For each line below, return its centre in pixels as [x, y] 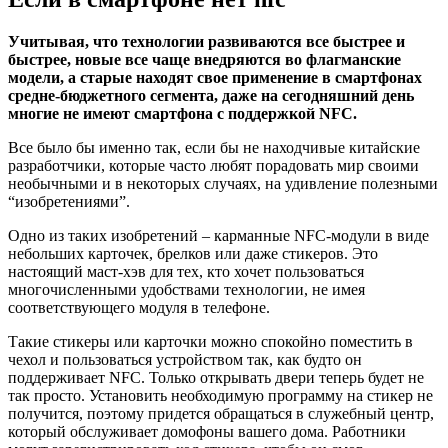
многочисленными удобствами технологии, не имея [186, 290]
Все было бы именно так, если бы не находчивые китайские [214, 148]
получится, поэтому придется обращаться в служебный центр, [221, 414]
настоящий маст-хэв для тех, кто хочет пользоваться [186, 272]
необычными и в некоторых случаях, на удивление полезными [223, 184]
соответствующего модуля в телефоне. [139, 308]
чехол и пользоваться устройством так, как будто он [185, 360]
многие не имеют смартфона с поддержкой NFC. [182, 114]
